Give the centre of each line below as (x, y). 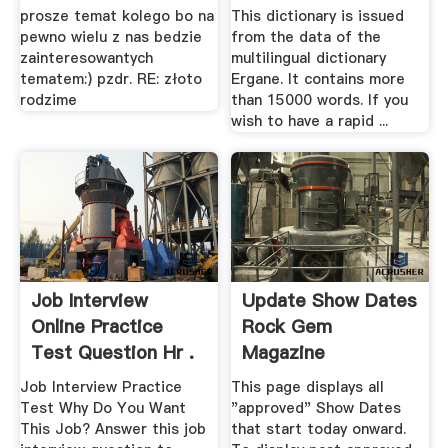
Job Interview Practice (100, 387)
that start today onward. (319, 429)
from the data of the (306, 36)
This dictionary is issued (318, 15)
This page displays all (308, 387)
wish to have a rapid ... (310, 120)
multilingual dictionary (309, 57)
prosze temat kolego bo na (116, 15)
